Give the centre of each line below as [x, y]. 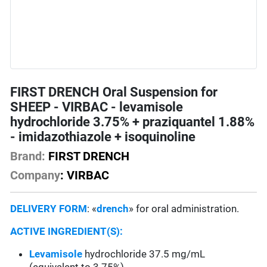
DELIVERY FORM [49, 209]
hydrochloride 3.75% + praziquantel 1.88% [133, 122]
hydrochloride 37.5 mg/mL [144, 254]
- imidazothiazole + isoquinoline [103, 137]
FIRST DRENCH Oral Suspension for [114, 92]
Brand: [28, 156]
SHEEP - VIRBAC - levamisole [97, 107]
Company [35, 176]
